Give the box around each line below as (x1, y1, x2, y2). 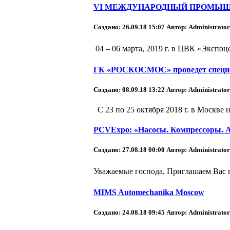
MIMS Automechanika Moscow (93, 187, 204, 197)
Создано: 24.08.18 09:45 (93, 208, 166, 216)
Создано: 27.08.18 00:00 (93, 146, 166, 154)
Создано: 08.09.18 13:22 (93, 85, 166, 93)
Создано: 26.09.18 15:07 (93, 23, 166, 31)
